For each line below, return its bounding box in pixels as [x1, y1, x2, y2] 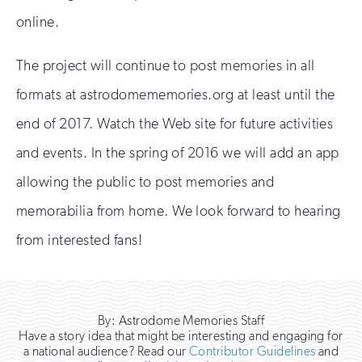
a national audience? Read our [23, 343, 189, 360]
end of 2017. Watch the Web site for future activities [16, 115, 334, 133]
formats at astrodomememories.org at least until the [16, 86, 335, 104]
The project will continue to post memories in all [16, 57, 315, 75]
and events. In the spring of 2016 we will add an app [16, 144, 339, 162]
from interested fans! [16, 231, 143, 250]
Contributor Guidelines [188, 343, 316, 360]
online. [16, 13, 60, 32]
